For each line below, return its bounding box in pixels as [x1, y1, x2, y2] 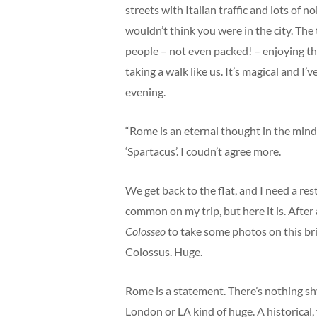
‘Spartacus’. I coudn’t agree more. [125, 144, 281, 158]
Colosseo [125, 224, 166, 238]
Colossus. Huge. [125, 245, 202, 258]
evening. [125, 85, 166, 98]
